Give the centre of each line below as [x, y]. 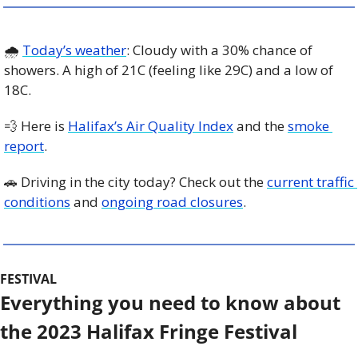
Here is [43, 125]
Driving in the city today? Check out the [142, 181]
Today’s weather [74, 50]
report [24, 145]
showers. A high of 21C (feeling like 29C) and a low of [169, 70]
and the [261, 125]
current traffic [310, 181]
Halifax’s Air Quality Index [151, 125]
